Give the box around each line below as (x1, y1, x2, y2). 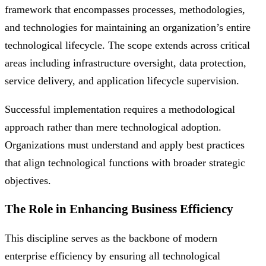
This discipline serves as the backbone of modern (5, 232, 217, 245)
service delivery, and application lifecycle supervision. (5, 75, 239, 87)
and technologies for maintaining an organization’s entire (5, 21, 251, 34)
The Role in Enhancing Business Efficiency (5, 202, 233, 217)
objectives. (5, 175, 51, 187)
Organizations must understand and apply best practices (5, 139, 245, 151)
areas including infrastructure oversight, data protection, (5, 57, 246, 69)
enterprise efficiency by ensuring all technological (5, 250, 220, 262)
